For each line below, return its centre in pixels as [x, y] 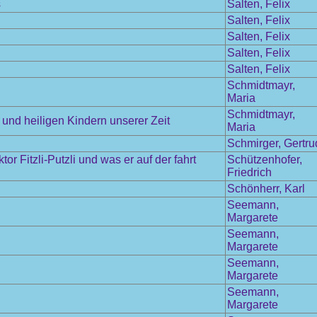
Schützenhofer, [265, 160]
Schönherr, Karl [266, 189]
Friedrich [249, 172]
